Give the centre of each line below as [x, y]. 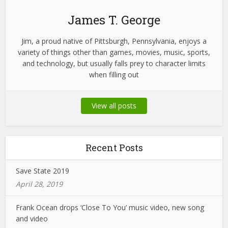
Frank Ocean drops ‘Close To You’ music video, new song [110, 207]
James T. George [114, 20]
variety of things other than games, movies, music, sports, [114, 52]
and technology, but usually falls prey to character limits [114, 63]
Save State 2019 [43, 170]
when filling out [114, 74]
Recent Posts [114, 147]
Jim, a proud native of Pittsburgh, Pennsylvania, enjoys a [114, 41]
